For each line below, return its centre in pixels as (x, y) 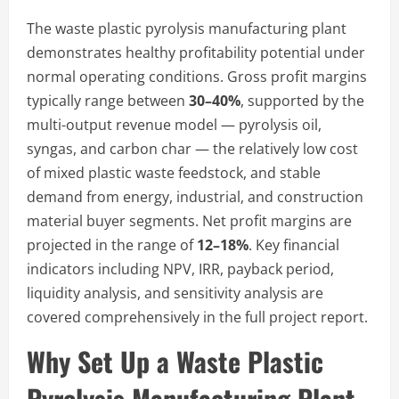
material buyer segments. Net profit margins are (189, 220)
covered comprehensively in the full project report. (197, 317)
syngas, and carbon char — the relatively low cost (192, 148)
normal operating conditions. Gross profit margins (197, 76)
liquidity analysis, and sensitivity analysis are (175, 293)
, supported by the (302, 100)
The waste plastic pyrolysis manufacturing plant (187, 28)
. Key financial (294, 244)
